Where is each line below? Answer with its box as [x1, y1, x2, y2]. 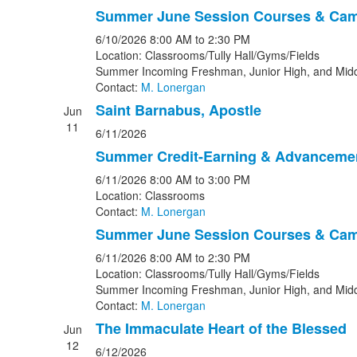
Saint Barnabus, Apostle [95, 100, 261, 120]
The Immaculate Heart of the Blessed [95, 318, 347, 339]
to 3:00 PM [194, 171, 250, 187]
